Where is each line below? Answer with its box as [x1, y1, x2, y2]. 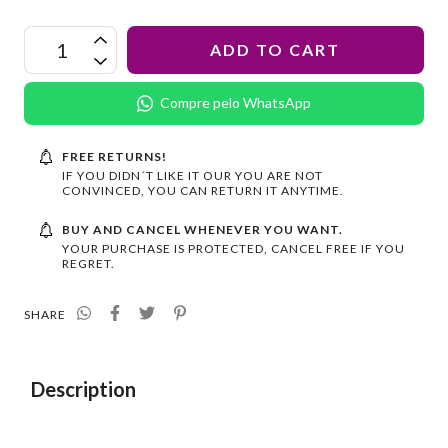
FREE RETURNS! [61, 148, 167, 164]
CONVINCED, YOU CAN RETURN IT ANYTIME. [61, 182, 344, 198]
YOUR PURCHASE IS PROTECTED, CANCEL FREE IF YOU [61, 240, 405, 256]
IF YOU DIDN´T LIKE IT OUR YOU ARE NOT [61, 167, 323, 183]
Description [31, 376, 136, 401]
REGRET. [61, 255, 115, 271]
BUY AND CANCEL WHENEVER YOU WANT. [61, 221, 343, 237]
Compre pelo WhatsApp [160, 94, 312, 112]
